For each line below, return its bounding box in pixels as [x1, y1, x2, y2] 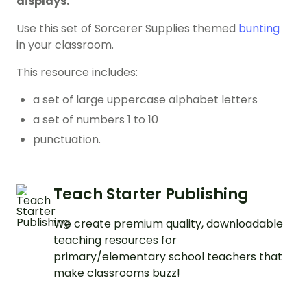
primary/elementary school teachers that [53, 249, 282, 265]
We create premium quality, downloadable [53, 216, 283, 232]
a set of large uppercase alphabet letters [33, 92, 258, 108]
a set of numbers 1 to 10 [33, 112, 158, 128]
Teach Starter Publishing [53, 184, 249, 206]
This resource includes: [16, 64, 138, 81]
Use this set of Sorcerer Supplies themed [16, 21, 238, 37]
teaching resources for [53, 232, 177, 249]
